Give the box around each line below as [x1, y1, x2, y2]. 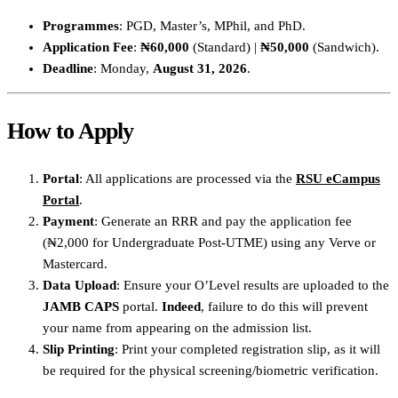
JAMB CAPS [43, 298, 119, 314]
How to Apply [7, 117, 133, 144]
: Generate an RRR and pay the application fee [94, 213, 352, 228]
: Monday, [93, 60, 153, 76]
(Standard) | [189, 39, 260, 54]
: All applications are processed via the [79, 171, 296, 186]
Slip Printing [43, 341, 115, 356]
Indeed [162, 298, 201, 314]
